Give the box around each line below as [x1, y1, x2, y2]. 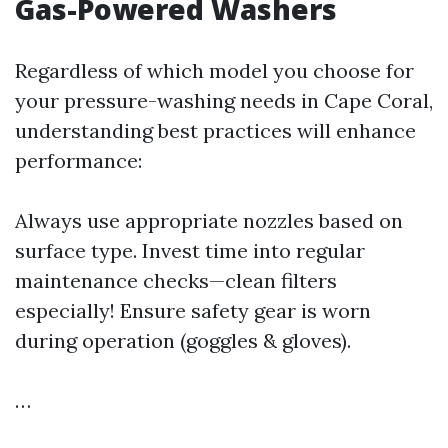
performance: [15, 148, 142, 173]
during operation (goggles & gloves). [15, 328, 351, 353]
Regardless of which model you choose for [15, 58, 414, 83]
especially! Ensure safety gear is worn [15, 298, 371, 323]
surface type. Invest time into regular [15, 238, 365, 263]
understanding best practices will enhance [15, 118, 416, 143]
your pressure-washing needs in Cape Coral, [15, 88, 433, 113]
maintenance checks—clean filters [15, 268, 337, 293]
